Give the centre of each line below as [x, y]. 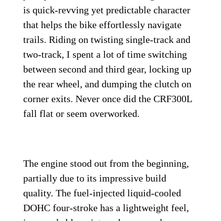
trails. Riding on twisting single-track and [107, 39]
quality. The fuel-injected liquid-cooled [102, 193]
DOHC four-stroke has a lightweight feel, [106, 207]
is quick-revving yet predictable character [107, 10]
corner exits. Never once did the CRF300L [108, 98]
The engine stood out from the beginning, [106, 163]
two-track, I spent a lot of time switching [105, 54]
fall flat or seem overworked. [82, 113]
